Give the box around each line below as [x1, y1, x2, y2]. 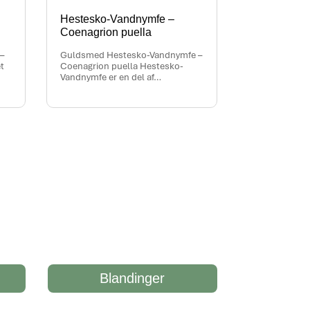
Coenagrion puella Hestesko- [60, 60, 184, 72]
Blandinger [100, 271, 165, 286]
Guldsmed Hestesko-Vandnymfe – [60, 48, 203, 61]
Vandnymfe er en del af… [60, 71, 162, 83]
